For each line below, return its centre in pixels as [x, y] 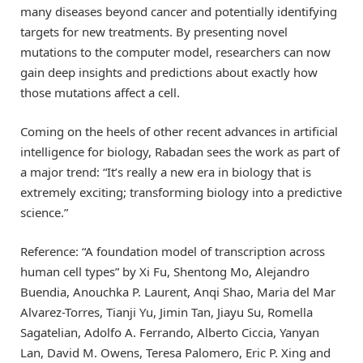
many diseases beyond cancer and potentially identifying [179, 11]
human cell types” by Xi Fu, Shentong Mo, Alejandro [165, 272]
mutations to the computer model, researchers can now [175, 51]
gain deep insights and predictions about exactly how [169, 72]
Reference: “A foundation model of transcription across [173, 252]
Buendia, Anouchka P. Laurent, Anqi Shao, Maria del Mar [178, 292]
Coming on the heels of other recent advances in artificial [179, 131]
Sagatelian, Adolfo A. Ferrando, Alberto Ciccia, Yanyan [170, 333]
